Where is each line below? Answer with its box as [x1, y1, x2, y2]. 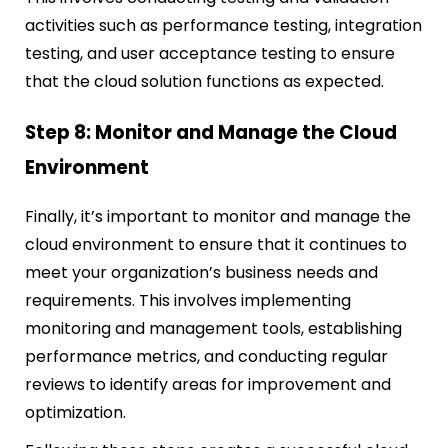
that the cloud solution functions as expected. [25, 69, 384, 93]
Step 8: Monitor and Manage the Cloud [25, 118, 397, 146]
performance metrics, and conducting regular [25, 345, 388, 369]
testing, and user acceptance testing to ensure [25, 41, 395, 65]
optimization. [25, 401, 126, 425]
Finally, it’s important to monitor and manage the [25, 205, 411, 229]
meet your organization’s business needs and [25, 261, 378, 285]
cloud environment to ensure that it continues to [25, 233, 407, 257]
